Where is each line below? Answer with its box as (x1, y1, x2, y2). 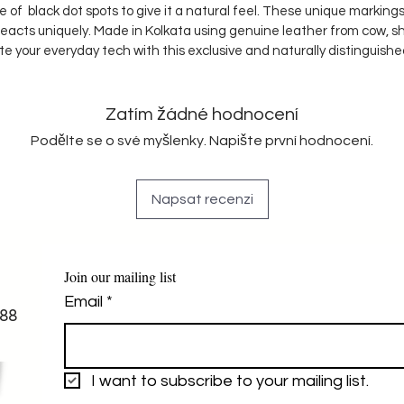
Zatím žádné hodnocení (106, 105, 298, 124)
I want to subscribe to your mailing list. (91, 372, 369, 390)
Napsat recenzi (151, 191, 253, 207)
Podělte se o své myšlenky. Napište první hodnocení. (31, 133, 373, 148)
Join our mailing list (64, 266, 176, 286)
